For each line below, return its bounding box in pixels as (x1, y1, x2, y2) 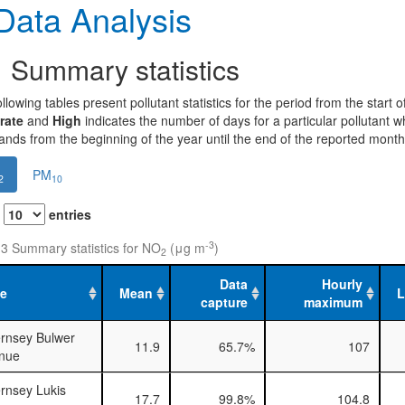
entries (44, 205, 91, 224)
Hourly (321, 275, 363, 294)
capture (200, 293, 248, 312)
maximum (303, 293, 363, 312)
